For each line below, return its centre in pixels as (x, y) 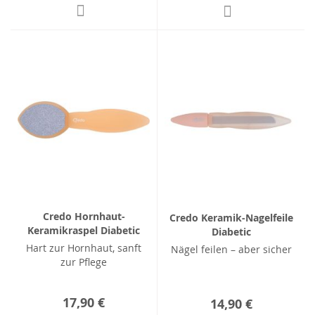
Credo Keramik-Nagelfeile (231, 217)
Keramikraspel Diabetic (84, 231)
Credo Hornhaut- (84, 217)
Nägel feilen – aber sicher (231, 249)
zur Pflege (84, 262)
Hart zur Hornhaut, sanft (84, 248)
